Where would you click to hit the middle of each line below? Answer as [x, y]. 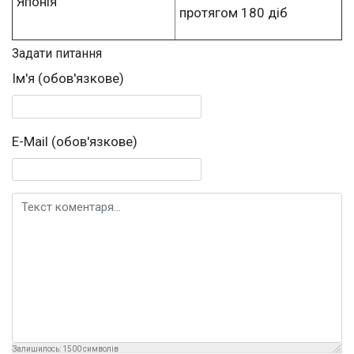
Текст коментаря [63, 203]
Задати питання [57, 54]
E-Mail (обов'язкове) [75, 141]
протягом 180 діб [233, 12]
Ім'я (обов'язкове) [68, 78]
